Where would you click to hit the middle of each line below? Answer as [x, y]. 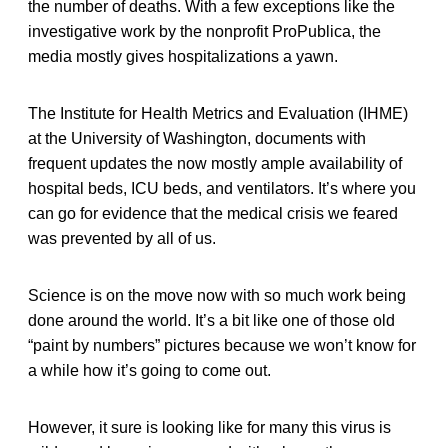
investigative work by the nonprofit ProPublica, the [204, 31]
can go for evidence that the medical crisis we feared [213, 213]
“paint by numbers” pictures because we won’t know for [222, 345]
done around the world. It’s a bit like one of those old [211, 320]
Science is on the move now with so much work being [217, 295]
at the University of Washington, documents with [197, 138]
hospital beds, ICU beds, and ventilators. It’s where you [222, 188]
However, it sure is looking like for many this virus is [209, 427]
